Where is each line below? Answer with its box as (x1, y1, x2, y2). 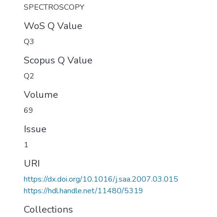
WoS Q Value (24, 19, 82, 32)
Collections (24, 203, 73, 216)
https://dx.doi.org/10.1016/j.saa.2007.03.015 (24, 174, 178, 185)
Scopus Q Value (24, 54, 93, 67)
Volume (24, 88, 58, 101)
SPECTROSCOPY (24, 2, 84, 13)
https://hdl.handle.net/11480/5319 (24, 186, 143, 196)
